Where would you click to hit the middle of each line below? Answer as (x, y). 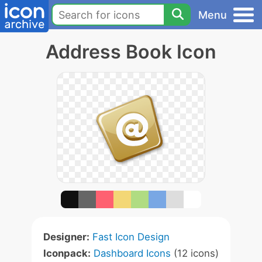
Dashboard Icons (132, 253)
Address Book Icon (131, 52)
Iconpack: (67, 253)
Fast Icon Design (131, 237)
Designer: (66, 237)
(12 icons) (195, 253)
